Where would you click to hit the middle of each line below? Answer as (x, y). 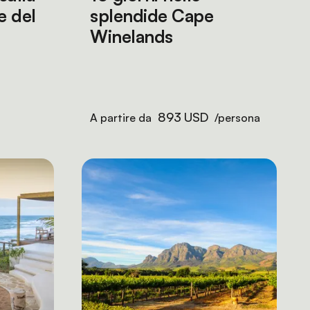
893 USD (183, 117)
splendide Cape (152, 16)
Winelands (131, 36)
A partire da (122, 118)
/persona (236, 118)
